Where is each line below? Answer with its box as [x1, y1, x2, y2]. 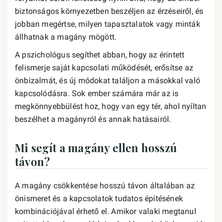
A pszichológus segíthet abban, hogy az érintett [15, 50, 185, 59]
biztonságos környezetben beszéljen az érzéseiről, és [15, 6, 204, 16]
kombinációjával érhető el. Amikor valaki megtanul [15, 207, 196, 216]
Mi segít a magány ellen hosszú [15, 140, 177, 155]
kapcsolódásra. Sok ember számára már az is [15, 89, 179, 98]
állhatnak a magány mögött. [15, 32, 117, 42]
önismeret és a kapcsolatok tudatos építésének [15, 194, 183, 203]
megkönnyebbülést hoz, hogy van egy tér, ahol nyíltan [15, 102, 207, 111]
